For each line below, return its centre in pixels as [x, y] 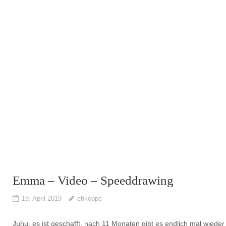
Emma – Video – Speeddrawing [93, 180]
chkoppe [89, 198]
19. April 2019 [41, 198]
